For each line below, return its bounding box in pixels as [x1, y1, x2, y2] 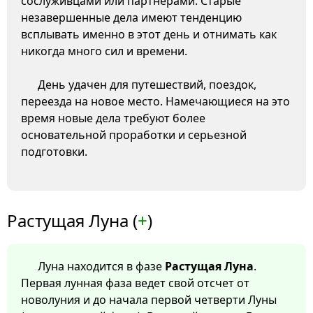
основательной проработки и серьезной [21, 127, 247, 143]
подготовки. [21, 144, 87, 160]
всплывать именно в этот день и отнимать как [21, 27, 277, 43]
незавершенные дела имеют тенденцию [21, 10, 242, 26]
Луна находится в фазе [38, 259, 165, 275]
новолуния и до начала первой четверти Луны [21, 292, 277, 308]
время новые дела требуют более [21, 110, 205, 126]
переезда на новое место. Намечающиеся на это [21, 94, 290, 110]
